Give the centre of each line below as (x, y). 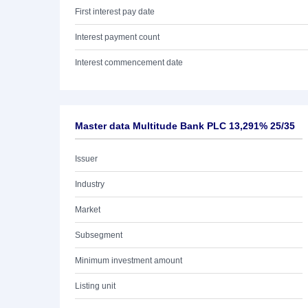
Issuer (86, 159)
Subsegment (99, 235)
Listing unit (95, 286)
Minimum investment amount (129, 261)
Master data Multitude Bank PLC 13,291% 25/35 (185, 126)
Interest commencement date (129, 63)
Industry (90, 184)
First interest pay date (115, 12)
